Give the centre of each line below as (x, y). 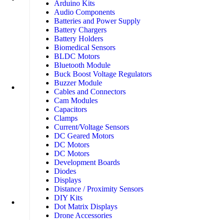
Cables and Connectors (90, 92)
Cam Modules (76, 101)
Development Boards (87, 163)
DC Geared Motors (84, 136)
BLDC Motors (77, 56)
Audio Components (84, 12)
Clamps (66, 118)
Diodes (65, 171)
